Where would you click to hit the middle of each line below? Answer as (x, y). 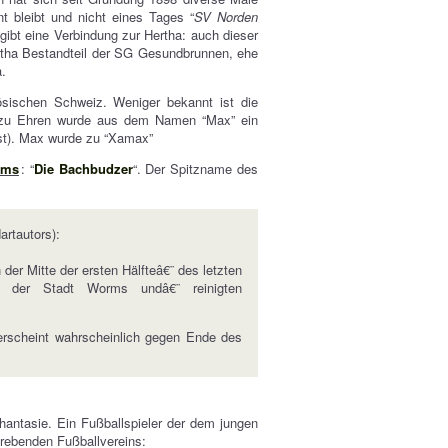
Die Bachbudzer (83, 168)
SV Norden (226, 16)
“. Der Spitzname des (195, 168)
